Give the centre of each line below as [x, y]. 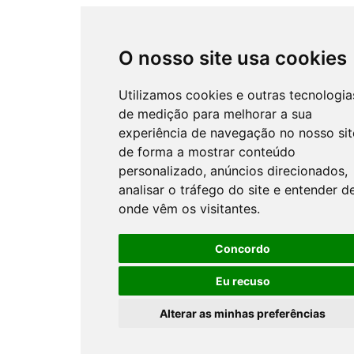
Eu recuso [243, 281]
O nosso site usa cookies [233, 58]
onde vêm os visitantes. [190, 209]
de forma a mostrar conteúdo [207, 152]
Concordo [243, 249]
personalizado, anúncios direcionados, [233, 171]
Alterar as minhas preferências [243, 313]
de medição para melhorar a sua [216, 114]
